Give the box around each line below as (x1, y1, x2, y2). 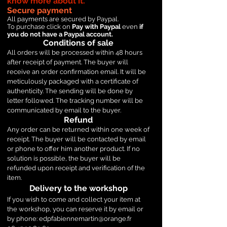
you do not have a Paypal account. (7, 30, 113, 38)
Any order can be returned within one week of (7, 126, 149, 133)
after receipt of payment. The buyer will (7, 58, 128, 66)
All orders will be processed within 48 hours (7, 49, 142, 56)
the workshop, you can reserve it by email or (7, 205, 143, 213)
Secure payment (7, 6, 72, 15)
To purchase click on (7, 23, 72, 30)
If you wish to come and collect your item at (7, 196, 140, 203)
